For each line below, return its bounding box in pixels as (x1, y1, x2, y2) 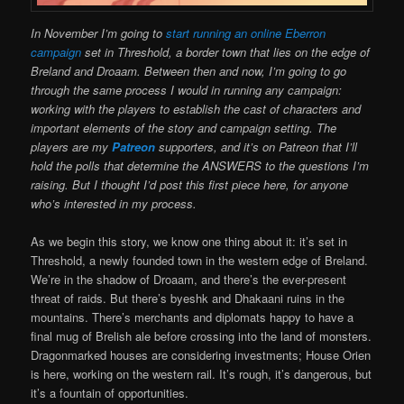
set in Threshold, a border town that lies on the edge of (81, 43, 371, 61)
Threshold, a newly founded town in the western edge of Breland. (31, 252, 369, 270)
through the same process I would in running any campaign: (31, 81, 343, 99)
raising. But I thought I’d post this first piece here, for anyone (31, 176, 349, 194)
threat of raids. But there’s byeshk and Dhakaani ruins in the (31, 289, 345, 308)
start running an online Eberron (166, 24, 326, 42)
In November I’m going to (31, 24, 167, 42)
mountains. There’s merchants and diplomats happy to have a (31, 308, 354, 326)
